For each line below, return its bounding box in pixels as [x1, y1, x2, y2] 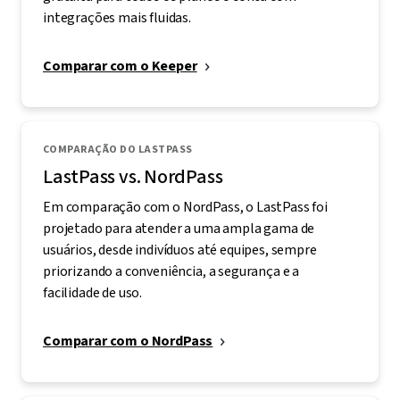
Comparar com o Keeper [43, 55, 197, 76]
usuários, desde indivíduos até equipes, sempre [43, 239, 317, 260]
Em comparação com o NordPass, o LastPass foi [43, 196, 328, 217]
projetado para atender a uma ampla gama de [43, 218, 315, 238]
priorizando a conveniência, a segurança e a [43, 261, 300, 281]
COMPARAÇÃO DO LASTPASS [43, 141, 193, 157]
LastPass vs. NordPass [43, 162, 223, 191]
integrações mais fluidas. [43, 7, 191, 28]
